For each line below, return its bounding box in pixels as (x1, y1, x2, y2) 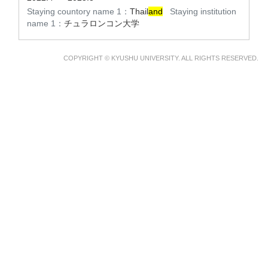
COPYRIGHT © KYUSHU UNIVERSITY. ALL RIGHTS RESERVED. (63, 54, 258, 62)
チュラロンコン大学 (64, 19, 139, 28)
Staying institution (170, 7, 236, 16)
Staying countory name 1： (27, 7, 130, 16)
